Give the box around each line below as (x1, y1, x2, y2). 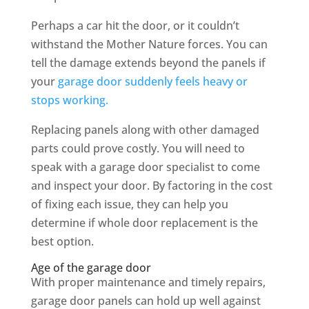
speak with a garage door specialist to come (30, 159, 260, 175)
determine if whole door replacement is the (30, 215, 258, 231)
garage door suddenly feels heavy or (57, 74, 248, 90)
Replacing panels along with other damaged (30, 122, 259, 138)
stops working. (30, 92, 108, 108)
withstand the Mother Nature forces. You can (30, 37, 268, 52)
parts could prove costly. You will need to (30, 141, 245, 157)
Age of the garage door (30, 260, 151, 276)
